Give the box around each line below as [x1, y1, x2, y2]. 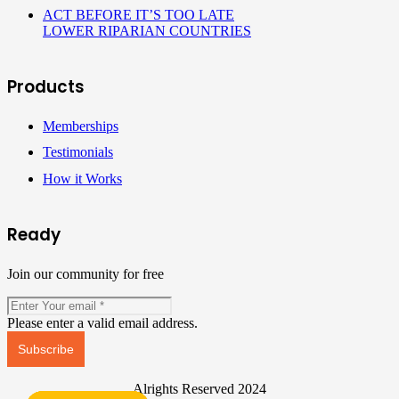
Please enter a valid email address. [7, 314, 198, 330]
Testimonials [43, 144, 113, 160]
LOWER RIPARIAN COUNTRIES [43, 22, 251, 38]
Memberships [43, 118, 118, 134]
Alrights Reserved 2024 [133, 380, 266, 396]
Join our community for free [7, 265, 164, 281]
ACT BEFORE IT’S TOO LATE [43, 6, 234, 22]
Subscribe [17, 341, 74, 356]
